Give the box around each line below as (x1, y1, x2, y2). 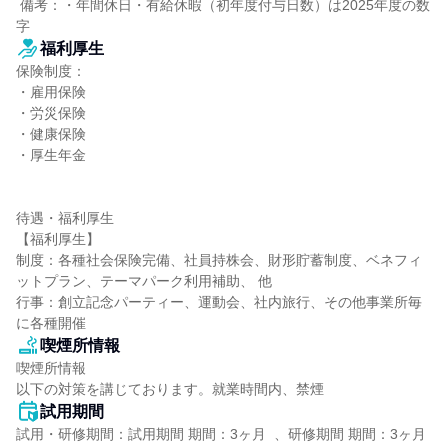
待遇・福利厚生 (16, 210, 114, 226)
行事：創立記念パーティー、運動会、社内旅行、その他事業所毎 (16, 294, 422, 310)
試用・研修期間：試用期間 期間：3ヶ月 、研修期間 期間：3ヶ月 (16, 426, 426, 442)
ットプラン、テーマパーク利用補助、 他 (16, 273, 272, 289)
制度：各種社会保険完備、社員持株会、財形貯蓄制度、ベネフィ (16, 252, 422, 268)
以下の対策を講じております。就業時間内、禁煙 (16, 381, 324, 397)
